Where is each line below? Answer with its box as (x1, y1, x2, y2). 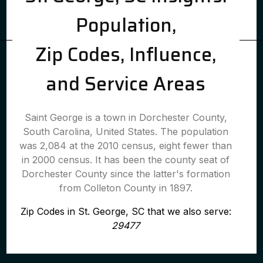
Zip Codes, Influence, (35, 40, 217, 69)
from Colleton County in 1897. (59, 182, 193, 194)
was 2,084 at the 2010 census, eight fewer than (19, 140, 232, 151)
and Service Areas (46, 69, 206, 99)
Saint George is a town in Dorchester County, (24, 112, 227, 123)
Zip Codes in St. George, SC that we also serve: (20, 205, 231, 217)
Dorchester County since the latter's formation (21, 168, 230, 180)
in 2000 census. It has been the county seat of (22, 154, 230, 166)
